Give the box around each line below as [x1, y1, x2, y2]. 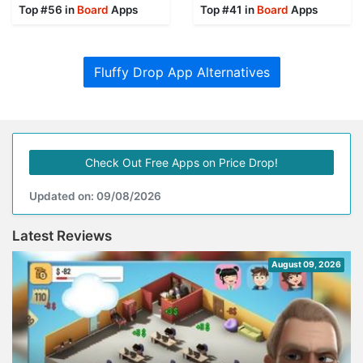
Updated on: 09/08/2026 [29, 190, 161, 203]
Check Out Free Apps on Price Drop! [85, 156, 278, 170]
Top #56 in [19, 3, 77, 17]
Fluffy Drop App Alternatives [93, 64, 270, 81]
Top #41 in [200, 3, 257, 17]
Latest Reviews [12, 228, 112, 245]
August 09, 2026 [271, 259, 341, 271]
